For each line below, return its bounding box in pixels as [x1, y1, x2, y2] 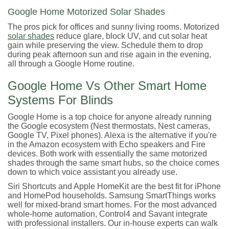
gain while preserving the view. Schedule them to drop [8, 41, 203, 50]
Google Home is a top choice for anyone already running [8, 112, 212, 122]
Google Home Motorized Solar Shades [8, 7, 165, 17]
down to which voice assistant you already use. [8, 168, 177, 177]
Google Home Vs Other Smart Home [8, 79, 207, 93]
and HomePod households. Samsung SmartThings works [8, 191, 216, 200]
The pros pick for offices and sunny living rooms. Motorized [8, 22, 219, 32]
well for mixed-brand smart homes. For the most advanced [8, 200, 217, 210]
